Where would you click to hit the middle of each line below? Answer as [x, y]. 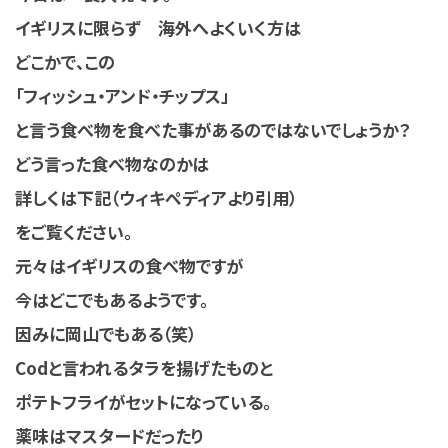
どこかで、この [65, 61]
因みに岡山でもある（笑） [105, 333]
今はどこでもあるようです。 [111, 299]
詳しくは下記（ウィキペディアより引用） [156, 197]
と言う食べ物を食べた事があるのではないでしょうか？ [213, 129]
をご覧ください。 [73, 231]
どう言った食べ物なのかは [112, 163]
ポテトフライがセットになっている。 [143, 401]
